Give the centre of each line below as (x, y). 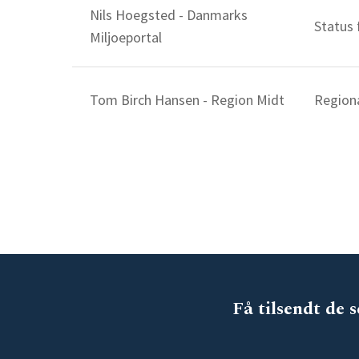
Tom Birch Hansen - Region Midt (188, 100)
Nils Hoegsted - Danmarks (169, 15)
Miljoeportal (126, 37)
